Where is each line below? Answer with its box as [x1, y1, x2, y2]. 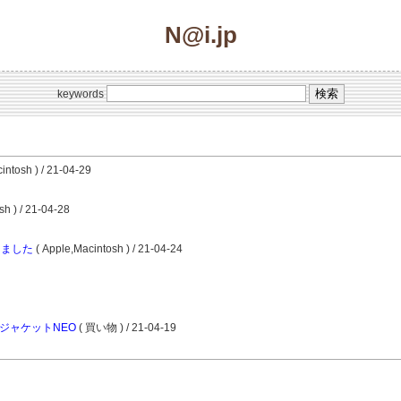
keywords [56, 88, 107, 100]
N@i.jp [164, 21, 237, 48]
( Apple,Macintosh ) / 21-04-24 [33, 243, 183, 255]
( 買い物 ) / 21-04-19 [76, 321, 176, 334]
